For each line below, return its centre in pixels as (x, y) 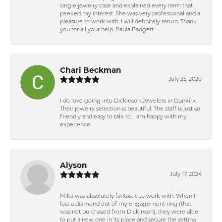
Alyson (74, 165)
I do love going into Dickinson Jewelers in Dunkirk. (128, 101)
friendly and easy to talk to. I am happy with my (123, 117)
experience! (76, 125)
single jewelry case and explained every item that (126, 6)
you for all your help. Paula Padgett (107, 30)
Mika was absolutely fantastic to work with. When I (128, 196)
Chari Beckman (91, 70)
